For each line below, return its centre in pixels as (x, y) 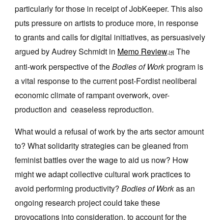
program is (184, 67)
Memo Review (142, 51)
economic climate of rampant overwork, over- (92, 95)
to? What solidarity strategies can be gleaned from (101, 146)
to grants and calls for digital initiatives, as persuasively (110, 37)
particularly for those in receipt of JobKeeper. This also (109, 8)
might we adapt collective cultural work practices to (103, 174)
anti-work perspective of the (63, 67)
